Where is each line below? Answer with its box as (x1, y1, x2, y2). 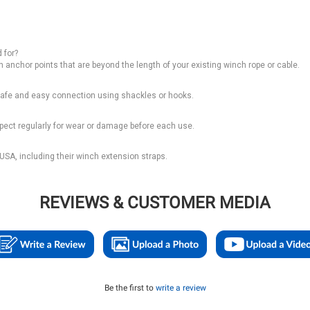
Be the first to (104, 283, 156, 293)
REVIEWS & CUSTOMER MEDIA (39, 193, 271, 212)
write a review (155, 283, 206, 293)
